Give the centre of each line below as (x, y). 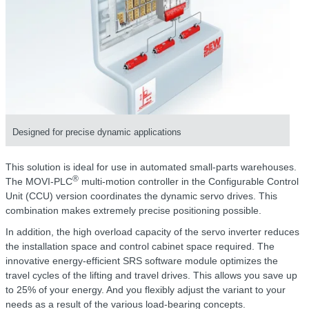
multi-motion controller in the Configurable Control (189, 182)
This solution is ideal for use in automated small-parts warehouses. (151, 167)
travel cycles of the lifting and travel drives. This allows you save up (151, 276)
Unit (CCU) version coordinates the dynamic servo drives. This (141, 196)
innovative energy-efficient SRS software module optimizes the (142, 261)
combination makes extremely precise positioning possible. (133, 211)
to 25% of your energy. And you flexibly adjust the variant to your (146, 290)
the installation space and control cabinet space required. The (140, 247)
